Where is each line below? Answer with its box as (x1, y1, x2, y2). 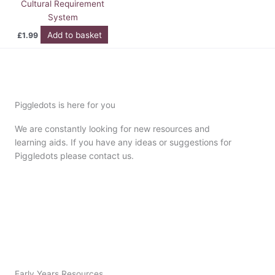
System (47, 12, 78, 22)
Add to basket (47, 29, 102, 40)
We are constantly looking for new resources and (15, 123, 210, 134)
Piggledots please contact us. (15, 150, 134, 161)
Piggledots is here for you (15, 99, 115, 110)
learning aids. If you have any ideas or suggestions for (15, 136, 231, 147)
